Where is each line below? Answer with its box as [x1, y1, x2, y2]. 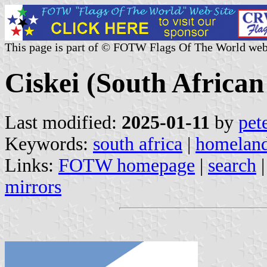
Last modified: [5, 111, 122, 133]
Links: [5, 154, 58, 176]
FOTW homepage [58, 154, 195, 176]
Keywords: [5, 133, 93, 154]
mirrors [5, 176, 61, 197]
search [208, 154, 256, 176]
